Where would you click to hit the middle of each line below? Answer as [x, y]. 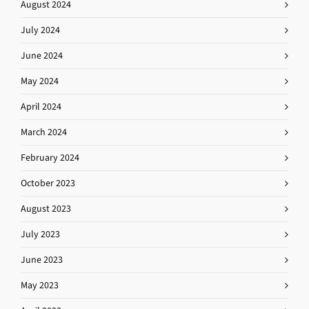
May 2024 [40, 81]
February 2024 [50, 158]
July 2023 [40, 234]
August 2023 [46, 209]
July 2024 [40, 30]
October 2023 [48, 183]
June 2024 [42, 56]
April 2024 [41, 107]
